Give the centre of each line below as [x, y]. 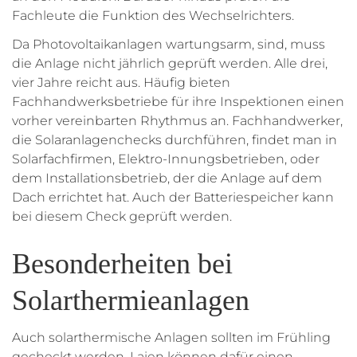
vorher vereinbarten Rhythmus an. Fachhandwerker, [177, 121]
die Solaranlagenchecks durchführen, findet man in [175, 140]
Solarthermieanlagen [131, 301]
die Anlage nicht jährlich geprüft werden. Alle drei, [170, 64]
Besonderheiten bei [122, 264]
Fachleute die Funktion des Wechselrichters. [153, 16]
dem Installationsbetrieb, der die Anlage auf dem [167, 178]
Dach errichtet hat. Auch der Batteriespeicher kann [173, 198]
